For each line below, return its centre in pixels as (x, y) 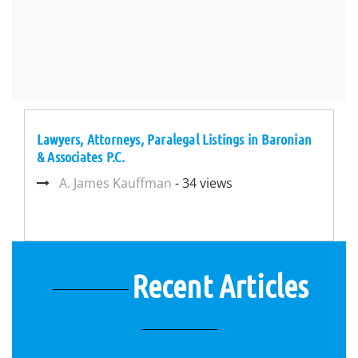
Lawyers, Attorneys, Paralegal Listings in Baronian (175, 139)
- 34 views (202, 183)
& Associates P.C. (81, 157)
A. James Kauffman (115, 183)
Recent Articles (220, 285)
